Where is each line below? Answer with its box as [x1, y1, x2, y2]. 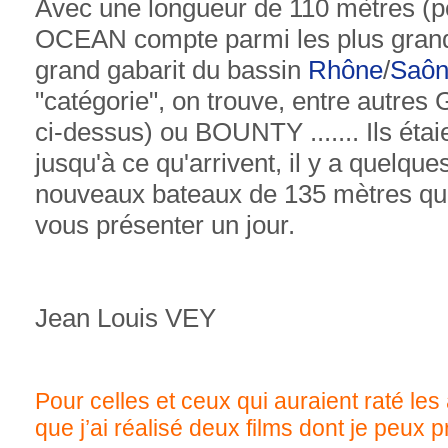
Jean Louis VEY [35, 303, 216, 334]
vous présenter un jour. [35, 210, 295, 241]
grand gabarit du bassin [35, 55, 308, 86]
